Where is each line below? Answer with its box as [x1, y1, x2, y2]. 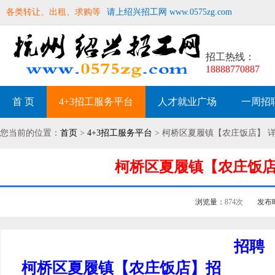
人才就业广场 [158, 96, 217, 107]
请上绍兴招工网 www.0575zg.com [107, 7, 232, 17]
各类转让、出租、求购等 [6, 7, 101, 17]
